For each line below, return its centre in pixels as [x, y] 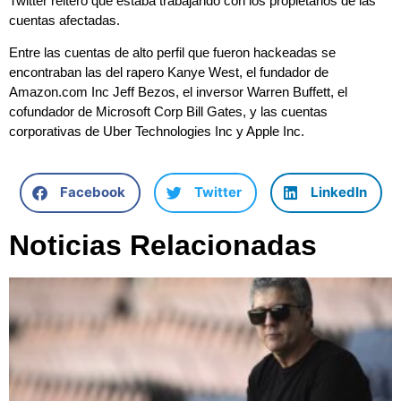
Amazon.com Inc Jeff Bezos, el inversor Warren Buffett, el [178, 92]
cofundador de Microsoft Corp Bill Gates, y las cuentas [168, 112]
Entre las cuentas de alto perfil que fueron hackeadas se [172, 53]
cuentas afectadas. [64, 20]
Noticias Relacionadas [163, 245]
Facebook [92, 192]
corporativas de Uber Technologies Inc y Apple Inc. [157, 132]
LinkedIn [338, 192]
